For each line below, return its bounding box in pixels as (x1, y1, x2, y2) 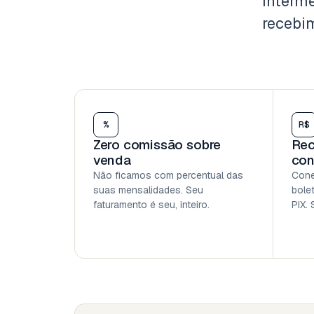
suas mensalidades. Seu (93, 183, 203, 196)
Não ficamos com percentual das (93, 168, 243, 182)
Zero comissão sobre (93, 135, 221, 153)
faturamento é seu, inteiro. (93, 198, 210, 211)
